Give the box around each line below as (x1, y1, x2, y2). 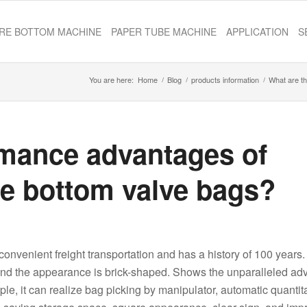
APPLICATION (226, 25, 288, 38)
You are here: (89, 74, 134, 85)
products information (191, 74, 259, 85)
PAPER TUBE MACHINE (111, 25, 217, 38)
